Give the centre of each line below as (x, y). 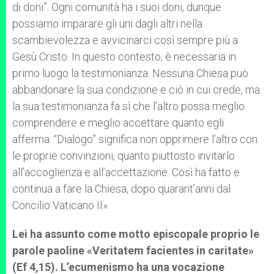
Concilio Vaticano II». (61, 205)
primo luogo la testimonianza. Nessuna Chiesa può (130, 73)
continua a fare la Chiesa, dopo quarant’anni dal (121, 189)
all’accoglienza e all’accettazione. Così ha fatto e (126, 172)
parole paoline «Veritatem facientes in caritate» (133, 250)
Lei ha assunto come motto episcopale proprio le (136, 234)
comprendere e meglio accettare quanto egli (118, 123)
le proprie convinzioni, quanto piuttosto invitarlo (124, 156)
